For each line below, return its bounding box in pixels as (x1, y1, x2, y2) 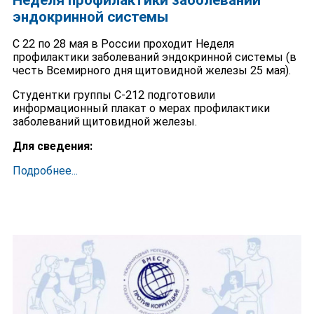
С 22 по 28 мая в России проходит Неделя (12, 36, 234, 50)
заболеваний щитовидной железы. (12, 114, 197, 128)
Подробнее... (12, 164, 78, 178)
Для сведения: (12, 139, 93, 153)
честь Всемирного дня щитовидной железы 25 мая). (12, 63, 291, 77)
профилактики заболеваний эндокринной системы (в (12, 50, 296, 64)
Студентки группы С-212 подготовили (12, 88, 215, 102)
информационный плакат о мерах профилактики (12, 101, 270, 115)
